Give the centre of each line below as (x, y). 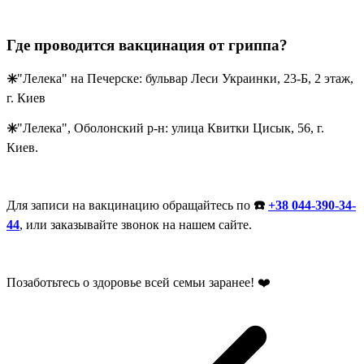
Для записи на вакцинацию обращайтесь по (130, 206)
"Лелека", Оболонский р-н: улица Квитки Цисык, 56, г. (171, 128)
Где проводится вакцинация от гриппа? (147, 45)
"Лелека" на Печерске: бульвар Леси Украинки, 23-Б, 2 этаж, (185, 79)
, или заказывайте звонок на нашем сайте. (136, 225)
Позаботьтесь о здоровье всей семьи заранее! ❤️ (139, 283)
